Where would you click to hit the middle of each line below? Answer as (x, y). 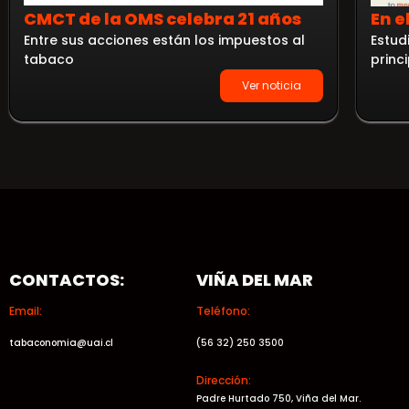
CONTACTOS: (67, 280)
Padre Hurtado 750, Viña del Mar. (279, 399)
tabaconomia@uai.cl (61, 342)
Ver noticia (272, 85)
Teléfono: (224, 311)
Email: (26, 311)
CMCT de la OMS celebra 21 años (163, 18)
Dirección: (224, 381)
